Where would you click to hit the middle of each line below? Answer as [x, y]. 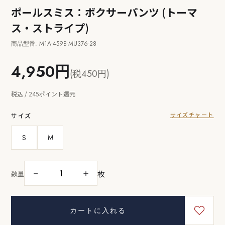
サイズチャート [192, 115]
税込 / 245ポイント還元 [43, 94]
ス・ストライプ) [50, 28]
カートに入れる [98, 211]
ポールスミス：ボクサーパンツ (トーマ [104, 12]
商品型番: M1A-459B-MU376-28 [54, 44]
